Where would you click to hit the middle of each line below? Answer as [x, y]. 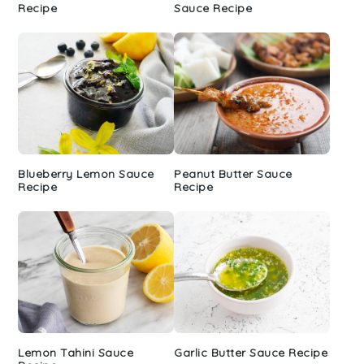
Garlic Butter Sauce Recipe [251, 352]
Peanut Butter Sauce [233, 173]
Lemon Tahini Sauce [76, 352]
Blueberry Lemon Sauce [86, 173]
